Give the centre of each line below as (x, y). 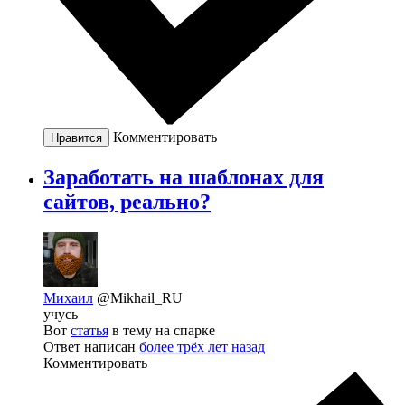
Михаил (68, 298)
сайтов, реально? (127, 202)
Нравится (76, 138)
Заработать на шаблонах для (184, 178)
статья (89, 331)
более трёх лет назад (202, 347)
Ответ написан (91, 347)
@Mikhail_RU (140, 298)
